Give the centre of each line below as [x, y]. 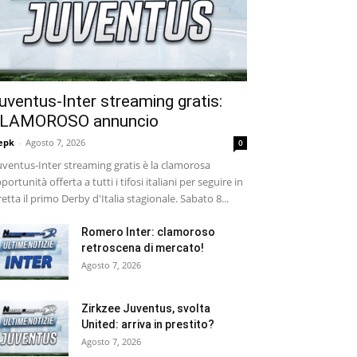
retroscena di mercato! [143, 247]
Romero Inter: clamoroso [148, 231]
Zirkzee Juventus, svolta [146, 308]
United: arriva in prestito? [148, 324]
